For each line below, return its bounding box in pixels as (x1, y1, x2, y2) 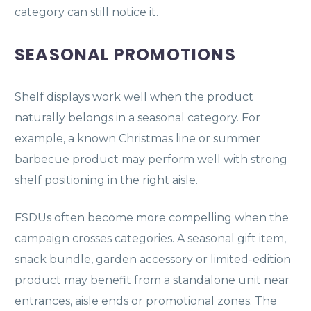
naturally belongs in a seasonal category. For (15, 111, 260, 125)
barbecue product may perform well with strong (15, 153, 287, 167)
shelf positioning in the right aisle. (15, 174, 198, 187)
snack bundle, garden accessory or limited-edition (15, 253, 291, 267)
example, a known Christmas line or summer (15, 132, 260, 146)
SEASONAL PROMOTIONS (15, 43, 236, 67)
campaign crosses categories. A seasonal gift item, (15, 232, 286, 246)
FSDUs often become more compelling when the (15, 211, 289, 225)
